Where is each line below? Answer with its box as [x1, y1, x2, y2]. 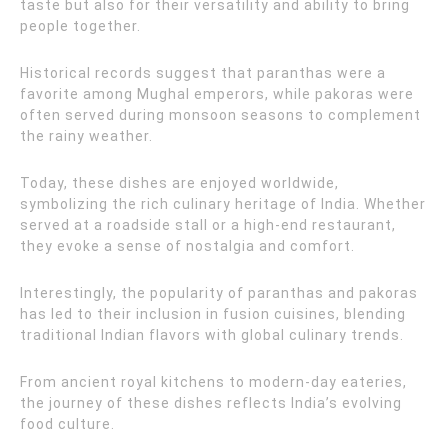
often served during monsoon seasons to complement [20, 107, 421, 123]
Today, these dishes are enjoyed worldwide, [20, 175, 339, 191]
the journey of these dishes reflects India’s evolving [20, 395, 402, 411]
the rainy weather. [20, 128, 153, 144]
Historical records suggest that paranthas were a [20, 65, 386, 81]
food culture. [20, 416, 115, 432]
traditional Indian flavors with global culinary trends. [20, 327, 404, 343]
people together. [20, 18, 141, 34]
